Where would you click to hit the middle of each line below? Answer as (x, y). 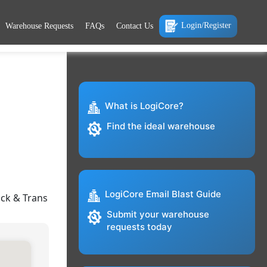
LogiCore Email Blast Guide (163, 194)
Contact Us (135, 26)
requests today (139, 227)
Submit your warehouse (158, 215)
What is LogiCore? (144, 106)
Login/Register (206, 25)
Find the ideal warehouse (161, 126)
